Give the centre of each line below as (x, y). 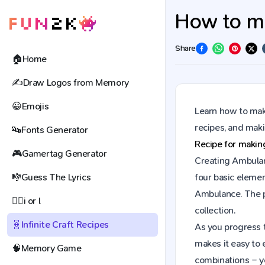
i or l (32, 201)
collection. (215, 210)
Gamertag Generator (64, 153)
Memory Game (51, 248)
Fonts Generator (54, 130)
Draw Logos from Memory (76, 83)
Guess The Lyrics (56, 177)
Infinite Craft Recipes (65, 224)
